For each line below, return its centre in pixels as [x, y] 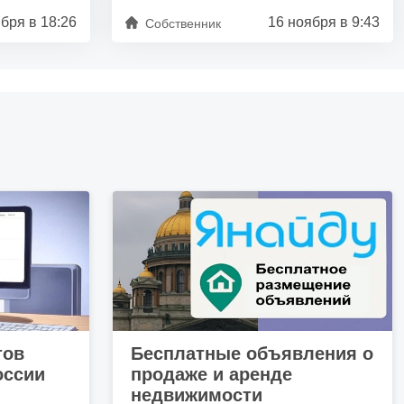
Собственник [183, 23]
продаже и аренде [211, 374]
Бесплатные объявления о [252, 353]
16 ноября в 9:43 [324, 22]
